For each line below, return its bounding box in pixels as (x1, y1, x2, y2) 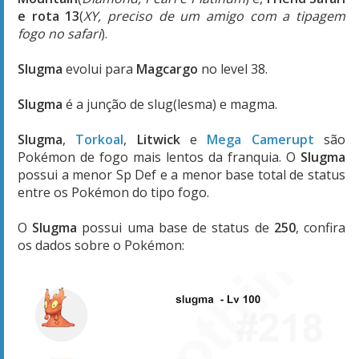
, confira (295, 218, 346, 236)
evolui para (63, 59, 136, 78)
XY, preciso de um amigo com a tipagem (83, 6, 346, 25)
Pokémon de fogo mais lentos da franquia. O (18, 147, 301, 166)
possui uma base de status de (82, 218, 274, 236)
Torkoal (75, 130, 124, 148)
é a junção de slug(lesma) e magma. (66, 95, 280, 113)
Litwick (136, 130, 191, 148)
